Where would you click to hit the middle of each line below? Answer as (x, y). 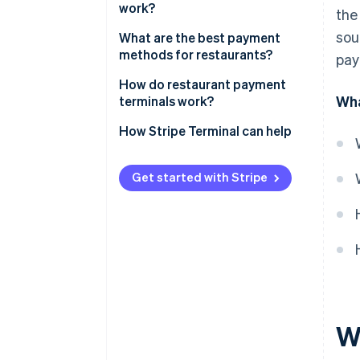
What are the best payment (200, 38)
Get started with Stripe (200, 177)
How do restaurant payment (202, 84)
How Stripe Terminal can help (205, 131)
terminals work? (166, 101)
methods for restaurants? (196, 55)
